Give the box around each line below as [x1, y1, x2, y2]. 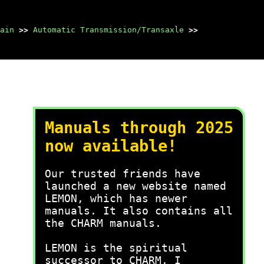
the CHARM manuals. [45, 217, 161, 229]
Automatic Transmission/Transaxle [33, 25, 184, 34]
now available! [45, 137, 177, 155]
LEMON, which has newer [45, 192, 187, 204]
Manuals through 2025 [45, 118, 233, 137]
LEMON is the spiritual [45, 242, 187, 254]
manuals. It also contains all [45, 204, 233, 217]
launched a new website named [45, 180, 226, 192]
